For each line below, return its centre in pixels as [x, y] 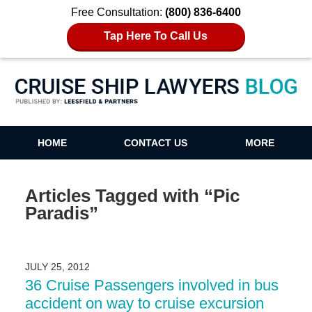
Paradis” [61, 213]
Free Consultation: [118, 12]
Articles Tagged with [112, 195]
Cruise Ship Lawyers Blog [156, 105]
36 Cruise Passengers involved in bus [151, 286]
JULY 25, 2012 [57, 267]
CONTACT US [156, 143]
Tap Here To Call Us [156, 36]
